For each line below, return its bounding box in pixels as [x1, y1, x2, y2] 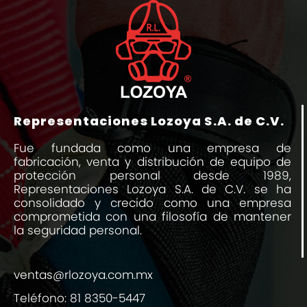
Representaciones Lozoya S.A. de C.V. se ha [14, 181, 291, 198]
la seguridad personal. [14, 222, 142, 239]
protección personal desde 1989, [14, 167, 291, 184]
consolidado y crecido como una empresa [14, 195, 291, 212]
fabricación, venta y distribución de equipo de [14, 153, 291, 171]
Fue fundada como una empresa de [14, 140, 291, 157]
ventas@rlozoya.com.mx [14, 266, 153, 283]
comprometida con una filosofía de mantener [14, 208, 291, 225]
